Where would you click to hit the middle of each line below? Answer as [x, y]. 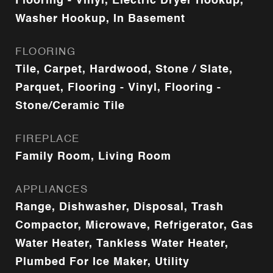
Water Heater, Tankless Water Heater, [122, 244]
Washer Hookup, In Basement [100, 19]
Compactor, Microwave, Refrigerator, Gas [134, 225]
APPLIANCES [51, 190]
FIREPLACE [48, 139]
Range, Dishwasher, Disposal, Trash [119, 207]
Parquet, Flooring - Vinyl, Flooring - [118, 88]
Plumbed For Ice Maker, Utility [102, 262]
